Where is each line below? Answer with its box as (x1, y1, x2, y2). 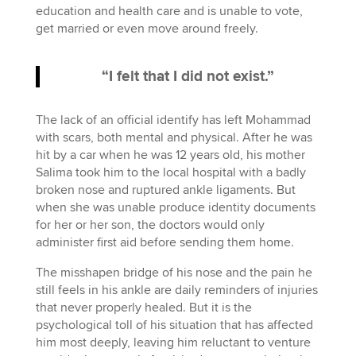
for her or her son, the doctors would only (35, 216, 265, 233)
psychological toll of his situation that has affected (35, 316, 313, 333)
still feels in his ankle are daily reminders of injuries (35, 281, 318, 298)
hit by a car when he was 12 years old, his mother (35, 146, 305, 163)
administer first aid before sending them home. (35, 234, 294, 250)
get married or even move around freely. (35, 20, 258, 37)
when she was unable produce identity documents (35, 199, 315, 215)
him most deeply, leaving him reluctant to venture (35, 334, 311, 350)
